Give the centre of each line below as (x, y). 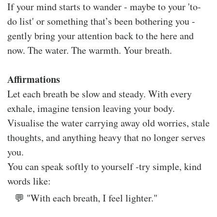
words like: (29, 181)
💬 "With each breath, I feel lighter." (88, 198)
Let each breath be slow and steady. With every (100, 93)
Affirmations (34, 79)
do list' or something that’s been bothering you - (101, 21)
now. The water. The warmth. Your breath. (90, 50)
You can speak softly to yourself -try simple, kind (104, 166)
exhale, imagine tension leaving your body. (91, 108)
